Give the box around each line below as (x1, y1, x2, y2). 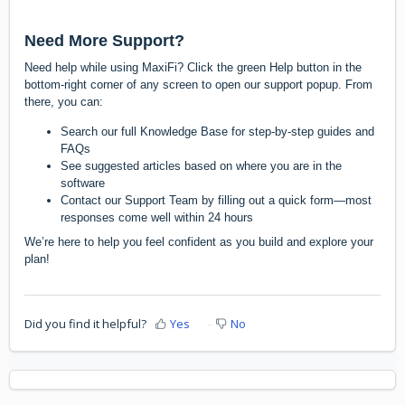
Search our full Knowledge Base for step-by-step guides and (61, 125, 374, 139)
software (61, 176, 105, 191)
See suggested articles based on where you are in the (61, 159, 342, 174)
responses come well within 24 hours (61, 211, 253, 225)
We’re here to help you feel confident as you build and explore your (24, 235, 373, 250)
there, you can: (24, 94, 103, 108)
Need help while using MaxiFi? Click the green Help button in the (24, 60, 362, 74)
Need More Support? (24, 31, 184, 50)
